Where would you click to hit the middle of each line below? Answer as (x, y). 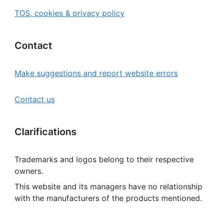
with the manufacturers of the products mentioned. (108, 198)
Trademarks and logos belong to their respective (104, 160)
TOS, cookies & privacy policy (70, 13)
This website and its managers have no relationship (108, 187)
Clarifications (46, 132)
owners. (29, 171)
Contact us (35, 100)
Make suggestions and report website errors (96, 73)
